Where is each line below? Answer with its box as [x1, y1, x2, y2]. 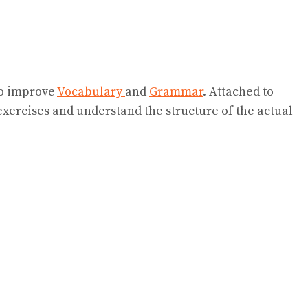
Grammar [149, 83, 203, 100]
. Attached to [203, 83, 274, 100]
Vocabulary [57, 83, 125, 100]
